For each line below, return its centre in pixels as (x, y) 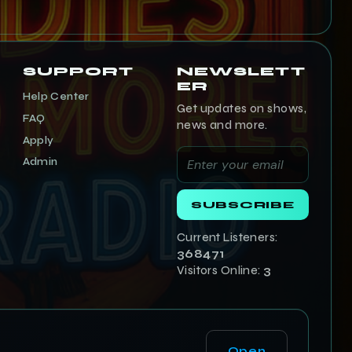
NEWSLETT (241, 71)
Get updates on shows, (242, 109)
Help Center (56, 97)
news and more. (222, 125)
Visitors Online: (220, 271)
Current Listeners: (227, 238)
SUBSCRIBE (242, 205)
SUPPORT (78, 71)
